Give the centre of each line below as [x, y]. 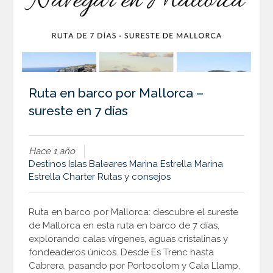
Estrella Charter [62, 177]
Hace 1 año [52, 151]
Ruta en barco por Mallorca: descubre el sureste [134, 212]
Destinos [48, 164]
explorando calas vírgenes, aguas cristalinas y [129, 239]
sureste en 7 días [79, 111]
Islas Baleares [98, 164]
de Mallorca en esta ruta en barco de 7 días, [124, 226]
